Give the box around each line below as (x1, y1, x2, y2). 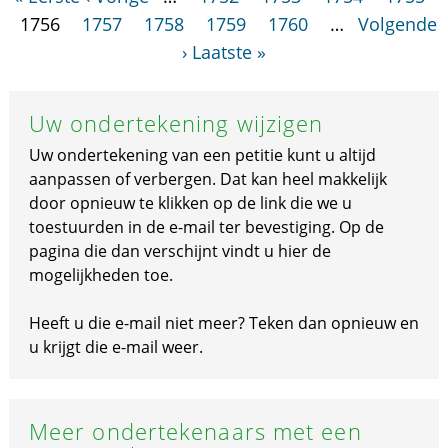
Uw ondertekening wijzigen (28, 108, 324, 138)
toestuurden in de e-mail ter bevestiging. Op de (28, 216, 384, 238)
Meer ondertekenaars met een (28, 416, 362, 446)
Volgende (358, 12, 438, 36)
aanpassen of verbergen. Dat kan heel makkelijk (28, 168, 387, 190)
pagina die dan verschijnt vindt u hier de (28, 240, 331, 262)
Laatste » (191, 40, 266, 64)
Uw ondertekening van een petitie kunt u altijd (28, 144, 376, 166)
